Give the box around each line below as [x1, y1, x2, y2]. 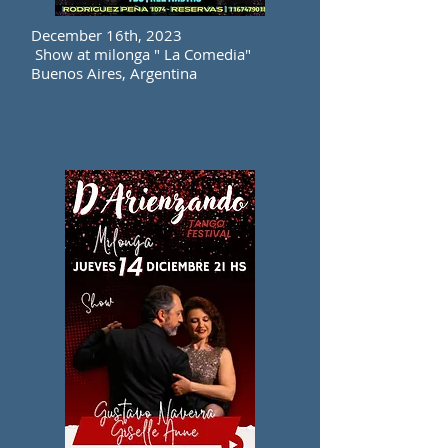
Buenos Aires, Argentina [31, 63, 197, 83]
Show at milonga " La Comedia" [31, 44, 251, 64]
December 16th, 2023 [31, 25, 182, 45]
